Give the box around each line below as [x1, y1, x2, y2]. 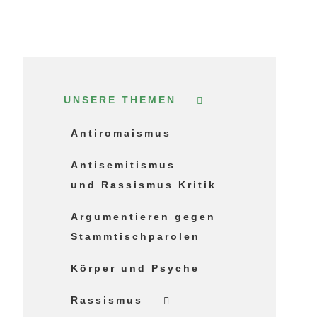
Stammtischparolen [71, 231, 201, 243]
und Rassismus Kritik [71, 179, 217, 191]
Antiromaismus [71, 127, 172, 139]
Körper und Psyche [71, 263, 200, 275]
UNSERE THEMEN [64, 94, 177, 106]
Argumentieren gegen [71, 211, 217, 223]
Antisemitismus [71, 159, 176, 171]
